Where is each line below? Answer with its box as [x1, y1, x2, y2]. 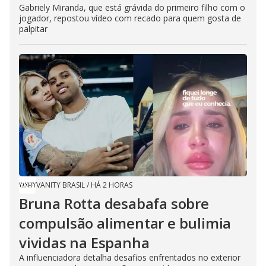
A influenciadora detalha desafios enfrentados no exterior [19, 252, 240, 264]
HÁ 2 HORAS [91, 180, 132, 191]
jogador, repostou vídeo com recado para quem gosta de [19, 12, 241, 24]
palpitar [19, 23, 47, 35]
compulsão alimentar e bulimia [19, 213, 232, 233]
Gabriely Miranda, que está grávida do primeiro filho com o [19, 2, 245, 14]
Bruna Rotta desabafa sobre [19, 194, 209, 214]
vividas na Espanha [19, 233, 150, 253]
